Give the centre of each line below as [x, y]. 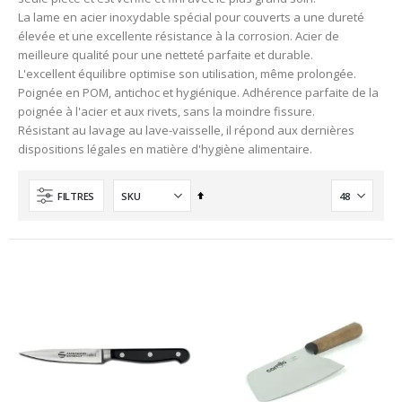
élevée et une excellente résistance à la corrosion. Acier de [179, 36]
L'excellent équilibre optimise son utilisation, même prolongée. [187, 74]
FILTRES [76, 196]
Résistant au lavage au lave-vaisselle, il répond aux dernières [186, 130]
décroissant [230, 214]
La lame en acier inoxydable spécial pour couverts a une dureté [191, 17]
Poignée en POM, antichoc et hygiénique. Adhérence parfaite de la [198, 92]
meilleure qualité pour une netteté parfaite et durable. [166, 55]
